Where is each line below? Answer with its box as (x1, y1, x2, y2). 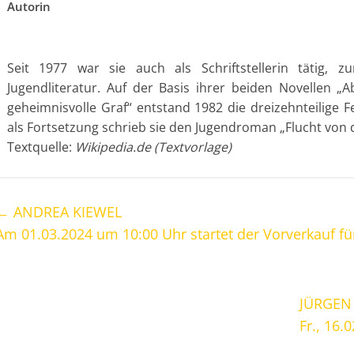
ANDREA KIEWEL (9, 202, 122, 221)
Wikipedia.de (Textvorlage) (75, 138, 232, 156)
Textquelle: (7, 138, 75, 156)
